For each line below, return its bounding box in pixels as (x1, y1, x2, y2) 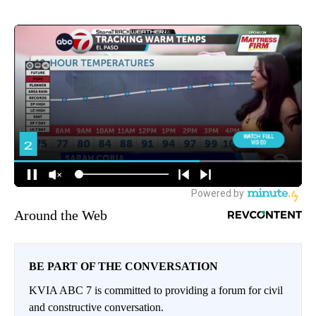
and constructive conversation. (29, 300, 164, 313)
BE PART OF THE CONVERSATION (29, 260, 218, 272)
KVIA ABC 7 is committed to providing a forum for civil (29, 284, 283, 296)
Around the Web (14, 207, 107, 223)
